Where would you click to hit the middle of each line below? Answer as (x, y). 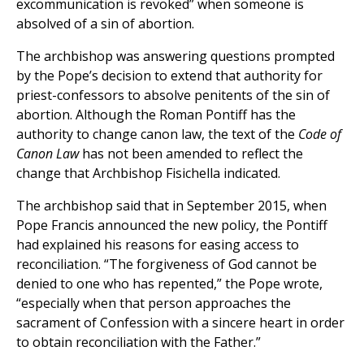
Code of (320, 134)
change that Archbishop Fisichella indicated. (148, 173)
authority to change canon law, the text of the (157, 134)
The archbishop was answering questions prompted (175, 56)
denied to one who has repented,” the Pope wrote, (169, 284)
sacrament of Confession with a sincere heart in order (180, 323)
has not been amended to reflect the (191, 154)
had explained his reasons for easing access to (158, 245)
